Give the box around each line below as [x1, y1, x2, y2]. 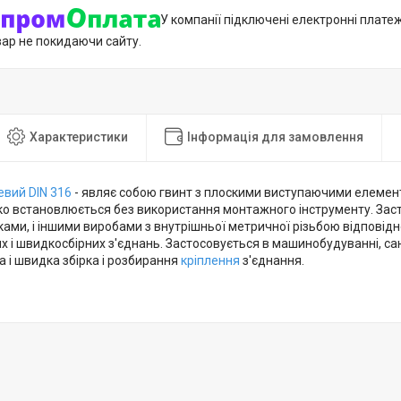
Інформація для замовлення [187, 130, 363, 144]
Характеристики [30, 130, 128, 144]
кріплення [181, 253, 240, 269]
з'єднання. [240, 253, 304, 269]
